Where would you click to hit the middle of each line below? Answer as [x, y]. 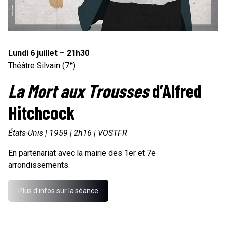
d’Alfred [175, 91]
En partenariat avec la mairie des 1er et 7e [82, 153]
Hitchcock [41, 112]
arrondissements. [39, 165]
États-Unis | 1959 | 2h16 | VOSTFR [68, 133]
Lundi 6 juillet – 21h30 [49, 53]
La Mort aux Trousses [78, 91]
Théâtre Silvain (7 [39, 66]
